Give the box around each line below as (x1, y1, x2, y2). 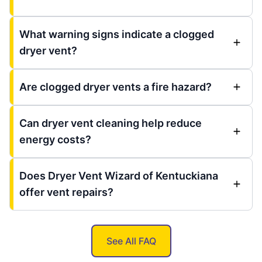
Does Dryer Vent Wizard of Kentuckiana (19, 169, 218, 182)
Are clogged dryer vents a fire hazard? (19, 80, 212, 93)
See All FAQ (106, 235, 156, 247)
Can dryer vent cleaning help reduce (19, 116, 202, 129)
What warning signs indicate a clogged (19, 27, 214, 40)
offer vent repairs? (19, 185, 113, 198)
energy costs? (19, 133, 91, 146)
